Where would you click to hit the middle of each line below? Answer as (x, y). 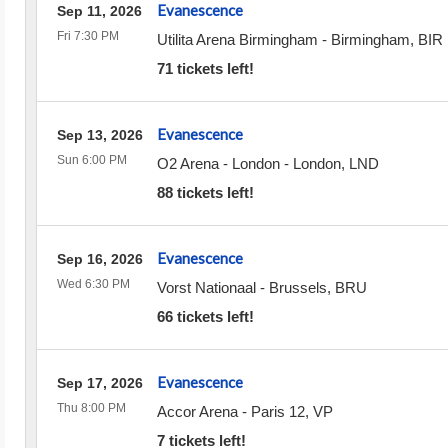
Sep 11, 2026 (99, 11)
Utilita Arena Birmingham (237, 39)
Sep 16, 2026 (99, 259)
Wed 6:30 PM (93, 284)
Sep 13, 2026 (99, 135)
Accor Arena (197, 411)
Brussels (297, 287)
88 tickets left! (205, 192)
